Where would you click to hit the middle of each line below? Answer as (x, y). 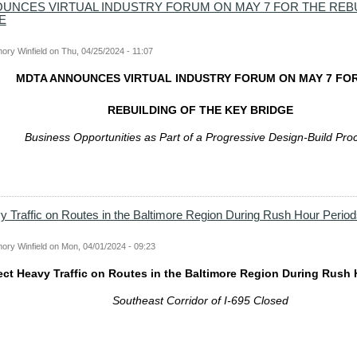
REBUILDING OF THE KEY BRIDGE (201, 110)
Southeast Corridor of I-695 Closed (201, 301)
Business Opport (67, 137)
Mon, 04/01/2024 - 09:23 (108, 247)
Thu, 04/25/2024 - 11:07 (107, 51)
